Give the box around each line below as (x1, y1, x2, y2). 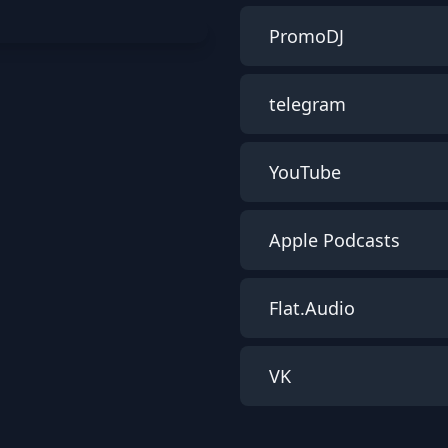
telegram (264, 92, 346, 116)
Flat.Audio (264, 296, 355, 320)
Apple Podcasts (264, 228, 400, 252)
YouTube (264, 160, 341, 184)
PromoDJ (264, 24, 344, 48)
